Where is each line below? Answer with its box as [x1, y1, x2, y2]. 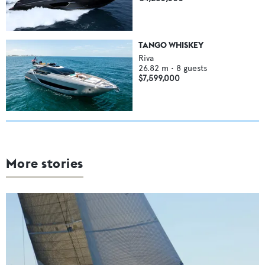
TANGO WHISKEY [138, 40, 203, 51]
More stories [6, 154, 83, 172]
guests [183, 63, 207, 74]
